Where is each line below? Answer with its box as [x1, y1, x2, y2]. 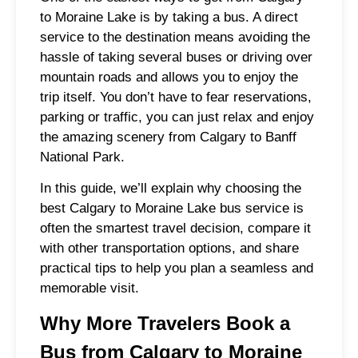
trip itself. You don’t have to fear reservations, [40, 89, 312, 105]
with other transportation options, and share [40, 240, 299, 256]
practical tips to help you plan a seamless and [40, 260, 313, 276]
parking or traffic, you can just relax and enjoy [40, 109, 314, 125]
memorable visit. [40, 280, 139, 296]
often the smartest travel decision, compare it [40, 220, 311, 236]
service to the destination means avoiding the [40, 29, 310, 45]
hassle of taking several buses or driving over [40, 49, 312, 65]
